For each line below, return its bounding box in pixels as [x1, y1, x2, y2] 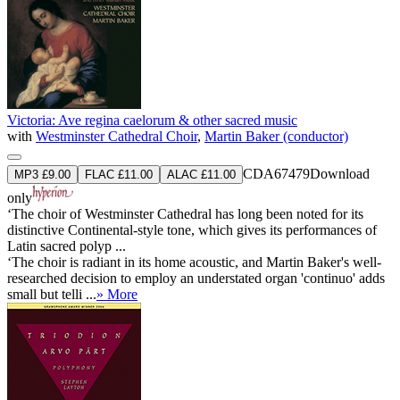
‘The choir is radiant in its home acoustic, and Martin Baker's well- [7, 254, 381, 270]
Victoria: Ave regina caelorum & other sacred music [7, 112, 297, 128]
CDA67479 [243, 165, 310, 181]
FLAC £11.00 [85, 167, 153, 181]
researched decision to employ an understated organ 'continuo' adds [7, 270, 385, 286]
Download [310, 165, 370, 181]
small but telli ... [7, 286, 96, 302]
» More [96, 286, 137, 302]
